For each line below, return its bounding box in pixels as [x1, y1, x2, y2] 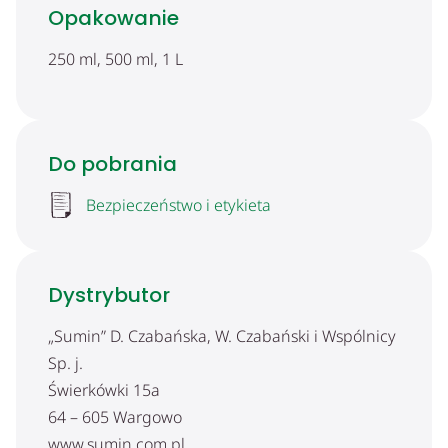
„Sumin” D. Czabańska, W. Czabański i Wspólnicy [48, 324, 396, 347]
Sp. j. [48, 351, 83, 374]
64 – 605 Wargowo [48, 405, 182, 428]
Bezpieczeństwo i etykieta [85, 193, 271, 216]
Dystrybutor [48, 280, 170, 309]
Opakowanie [48, 4, 179, 33]
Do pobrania [48, 149, 177, 178]
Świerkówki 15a [48, 378, 160, 401]
